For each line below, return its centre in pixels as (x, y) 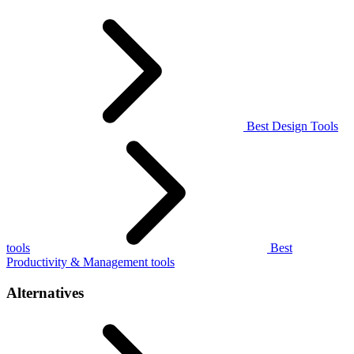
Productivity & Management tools (90, 262)
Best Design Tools (291, 126)
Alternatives (45, 292)
